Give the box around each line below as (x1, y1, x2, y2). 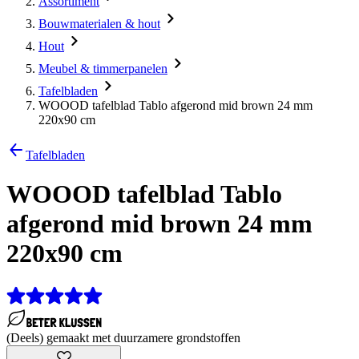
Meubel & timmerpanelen (38, 62, 167, 75)
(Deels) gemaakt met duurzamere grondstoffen (6, 330, 240, 345)
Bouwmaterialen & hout (38, 17, 160, 30)
